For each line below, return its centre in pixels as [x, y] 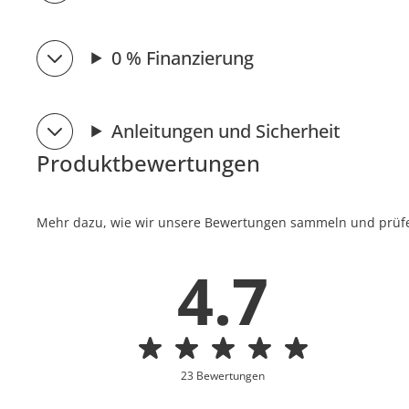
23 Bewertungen [223, 375]
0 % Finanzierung [182, 58]
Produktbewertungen [149, 163]
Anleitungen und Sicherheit [225, 131]
